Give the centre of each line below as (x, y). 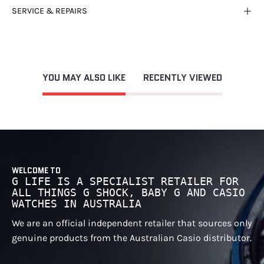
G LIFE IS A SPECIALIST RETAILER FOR (125, 182)
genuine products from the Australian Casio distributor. (132, 238)
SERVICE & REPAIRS (49, 11)
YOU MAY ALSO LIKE (84, 78)
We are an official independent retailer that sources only (132, 223)
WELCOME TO (36, 171)
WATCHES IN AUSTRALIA (77, 204)
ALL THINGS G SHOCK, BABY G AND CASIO (128, 193)
